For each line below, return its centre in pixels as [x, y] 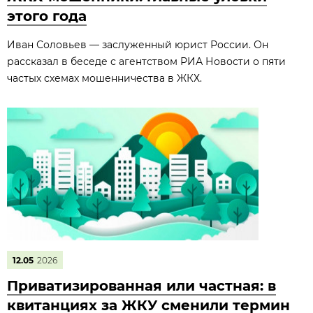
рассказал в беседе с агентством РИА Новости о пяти [146, 61]
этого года [47, 16]
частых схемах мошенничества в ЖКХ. [104, 78]
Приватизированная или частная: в [141, 286]
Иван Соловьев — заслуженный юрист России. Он [138, 45]
